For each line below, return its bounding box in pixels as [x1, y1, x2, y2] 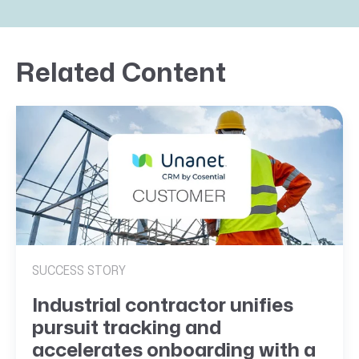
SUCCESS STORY [32, 264, 126, 278]
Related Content [16, 60, 226, 86]
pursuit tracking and [32, 319, 221, 338]
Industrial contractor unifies [32, 296, 293, 316]
